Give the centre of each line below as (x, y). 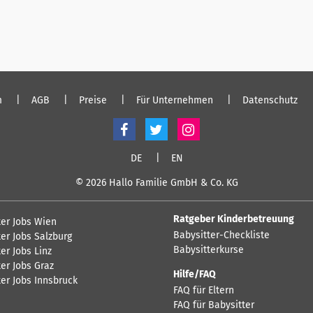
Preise (93, 100)
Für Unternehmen (174, 100)
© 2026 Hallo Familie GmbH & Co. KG (156, 183)
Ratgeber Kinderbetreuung (234, 219)
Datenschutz (270, 100)
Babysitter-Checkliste (221, 235)
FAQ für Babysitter (214, 305)
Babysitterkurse (209, 250)
